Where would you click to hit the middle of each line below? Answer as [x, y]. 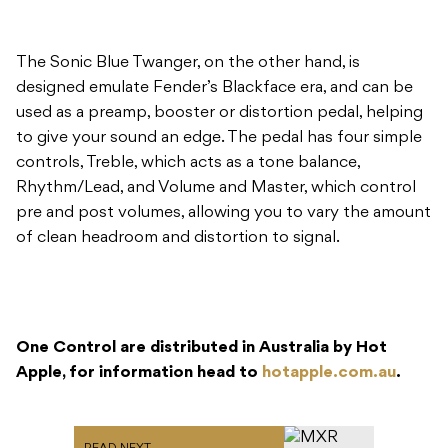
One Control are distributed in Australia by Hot [201, 348]
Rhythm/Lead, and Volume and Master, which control [216, 188]
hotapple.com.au [329, 373]
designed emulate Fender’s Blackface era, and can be [214, 88]
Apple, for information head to [139, 373]
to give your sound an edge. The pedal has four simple [219, 138]
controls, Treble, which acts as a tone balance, [188, 163]
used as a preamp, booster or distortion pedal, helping [219, 113]
